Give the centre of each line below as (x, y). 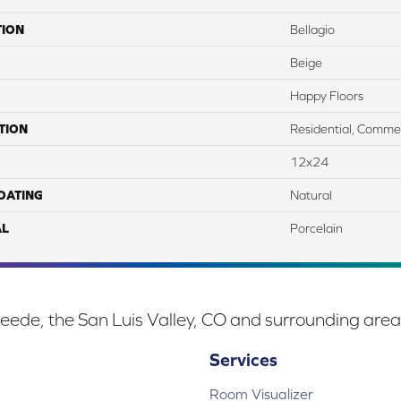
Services (243, 359)
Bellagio (312, 29)
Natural (311, 195)
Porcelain (316, 228)
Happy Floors (327, 95)
